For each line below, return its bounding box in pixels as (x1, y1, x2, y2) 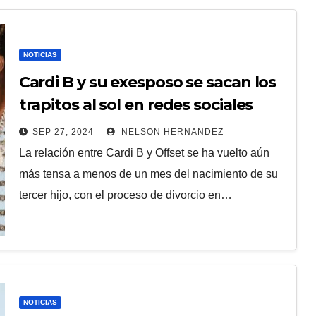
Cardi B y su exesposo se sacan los (18, 72, 276, 92)
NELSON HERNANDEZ (118, 126, 224, 137)
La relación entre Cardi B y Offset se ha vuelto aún (18, 146, 269, 159)
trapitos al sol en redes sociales (18, 95, 253, 114)
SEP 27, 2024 (32, 126, 94, 137)
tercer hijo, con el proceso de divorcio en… (18, 188, 232, 201)
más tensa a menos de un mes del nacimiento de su (18, 167, 278, 180)
